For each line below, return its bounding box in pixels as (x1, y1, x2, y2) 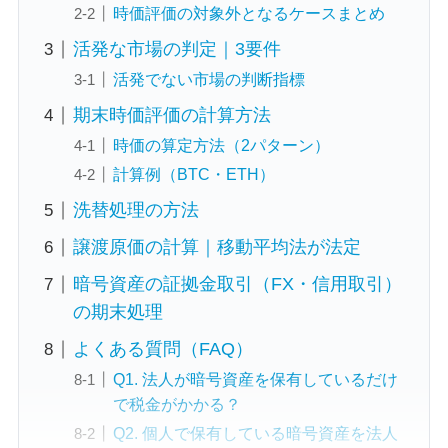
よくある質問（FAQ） (72, 339, 253, 360)
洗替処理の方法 (72, 200, 199, 221)
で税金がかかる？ (112, 395, 241, 414)
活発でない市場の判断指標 (112, 70, 305, 89)
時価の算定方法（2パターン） (112, 136, 330, 155)
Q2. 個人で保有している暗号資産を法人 (112, 424, 398, 443)
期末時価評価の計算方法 (72, 105, 271, 126)
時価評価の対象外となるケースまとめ (112, 4, 385, 23)
